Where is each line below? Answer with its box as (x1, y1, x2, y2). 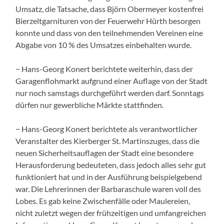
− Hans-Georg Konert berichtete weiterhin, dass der (15, 63, 193, 73)
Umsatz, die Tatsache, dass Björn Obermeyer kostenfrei (15, 3, 204, 13)
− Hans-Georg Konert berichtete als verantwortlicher (15, 123, 198, 133)
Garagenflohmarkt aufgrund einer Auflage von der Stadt (15, 75, 208, 85)
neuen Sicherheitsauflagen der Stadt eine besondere (15, 147, 194, 157)
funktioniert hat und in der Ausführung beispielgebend (15, 171, 202, 181)
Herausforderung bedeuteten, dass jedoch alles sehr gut (15, 159, 206, 169)
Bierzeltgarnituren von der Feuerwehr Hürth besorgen (15, 15, 201, 25)
